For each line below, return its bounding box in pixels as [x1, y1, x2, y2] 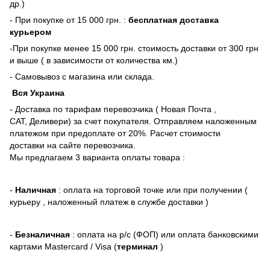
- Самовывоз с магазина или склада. [10, 71, 154, 81]
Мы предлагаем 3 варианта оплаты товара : [10, 152, 185, 162]
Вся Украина [10, 87, 64, 98]
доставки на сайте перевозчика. [10, 140, 136, 150]
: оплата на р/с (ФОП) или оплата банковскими [70, 229, 259, 239]
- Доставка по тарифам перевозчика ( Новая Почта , [10, 104, 216, 114]
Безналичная [15, 229, 70, 239]
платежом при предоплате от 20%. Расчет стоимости [10, 128, 221, 138]
